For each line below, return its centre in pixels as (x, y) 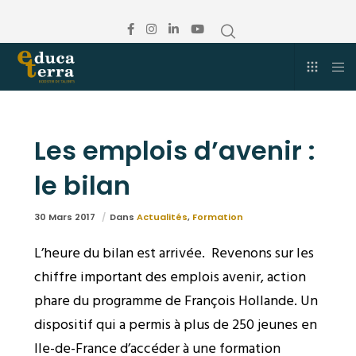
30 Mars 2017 (66, 217)
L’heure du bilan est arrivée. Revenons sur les (174, 253)
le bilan (82, 186)
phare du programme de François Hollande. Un (176, 301)
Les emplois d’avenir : (174, 151)
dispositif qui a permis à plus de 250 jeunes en (175, 325)
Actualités (162, 217)
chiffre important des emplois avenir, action (170, 277)
